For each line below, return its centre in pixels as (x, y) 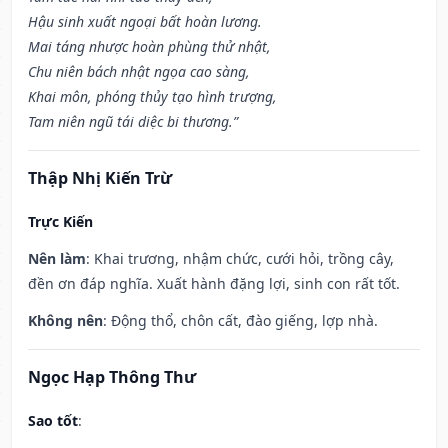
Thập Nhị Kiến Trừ (100, 178)
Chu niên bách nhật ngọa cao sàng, (139, 72)
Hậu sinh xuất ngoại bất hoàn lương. (145, 22)
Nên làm (57, 259)
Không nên (65, 321)
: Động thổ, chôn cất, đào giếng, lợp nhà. (240, 321)
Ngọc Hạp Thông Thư (112, 377)
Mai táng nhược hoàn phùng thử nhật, (149, 47)
